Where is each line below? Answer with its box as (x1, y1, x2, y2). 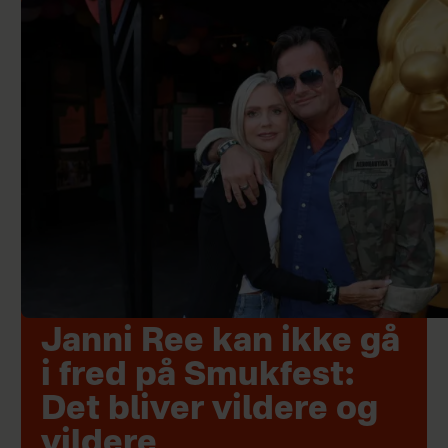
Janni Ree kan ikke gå (40, 326, 400, 360)
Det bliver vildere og (40, 394, 378, 428)
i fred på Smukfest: (40, 360, 354, 394)
